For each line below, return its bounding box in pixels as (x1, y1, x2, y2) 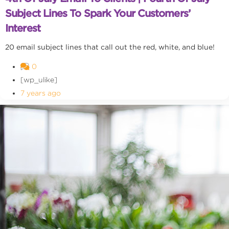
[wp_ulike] (20, 76, 57, 84)
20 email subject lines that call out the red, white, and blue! (5, 43, 215, 51)
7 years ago (20, 89, 61, 97)
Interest (5, 22, 40, 34)
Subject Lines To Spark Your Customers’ (5, 7, 190, 19)
